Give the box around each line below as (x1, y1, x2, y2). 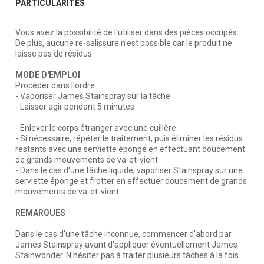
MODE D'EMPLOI (15, 70, 80, 80)
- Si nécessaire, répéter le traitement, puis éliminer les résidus (15, 134, 243, 144)
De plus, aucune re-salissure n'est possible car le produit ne (15, 38, 232, 48)
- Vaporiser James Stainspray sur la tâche (15, 91, 170, 101)
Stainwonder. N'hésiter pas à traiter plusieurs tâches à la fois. (15, 250, 240, 260)
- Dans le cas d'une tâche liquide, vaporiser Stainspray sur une (15, 166, 243, 176)
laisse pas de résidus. (15, 49, 94, 59)
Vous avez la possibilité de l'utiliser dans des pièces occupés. (15, 28, 239, 38)
